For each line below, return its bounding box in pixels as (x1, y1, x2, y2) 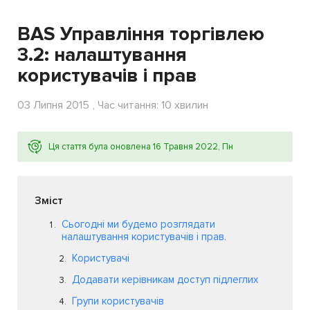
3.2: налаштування (17, 43, 187, 66)
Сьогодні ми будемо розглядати (62, 218, 215, 230)
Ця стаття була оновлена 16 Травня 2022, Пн (48, 141, 233, 152)
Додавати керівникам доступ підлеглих (72, 273, 258, 286)
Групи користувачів (72, 295, 164, 307)
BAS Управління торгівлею (17, 22, 264, 46)
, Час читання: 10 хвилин (93, 98, 208, 112)
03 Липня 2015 (17, 98, 89, 112)
